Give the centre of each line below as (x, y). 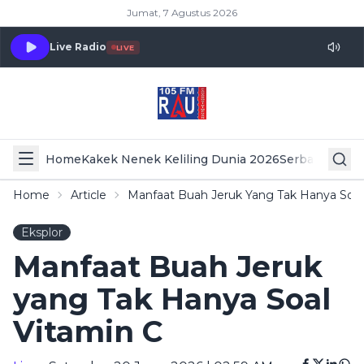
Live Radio (78, 47)
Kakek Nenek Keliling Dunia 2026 (180, 159)
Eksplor (42, 232)
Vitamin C (88, 331)
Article (89, 195)
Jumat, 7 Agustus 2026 (182, 13)
